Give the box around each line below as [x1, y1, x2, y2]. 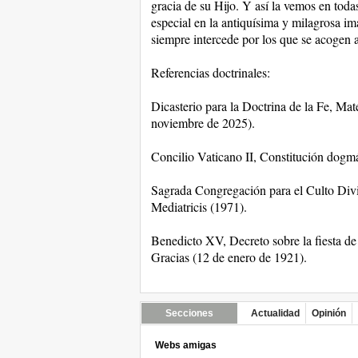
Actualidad [250, 308, 300, 319]
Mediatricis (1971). [150, 198, 247, 215]
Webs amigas [154, 340, 217, 351]
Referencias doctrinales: [150, 64, 270, 81]
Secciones [165, 308, 213, 319]
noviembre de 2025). [150, 114, 255, 131]
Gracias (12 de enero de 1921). [150, 249, 307, 265]
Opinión [311, 308, 346, 319]
